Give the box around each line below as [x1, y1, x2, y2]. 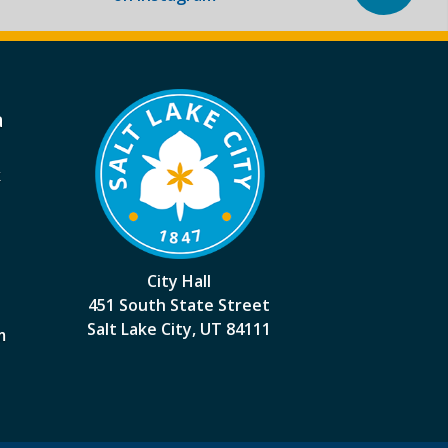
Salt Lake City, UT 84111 [87, 318, 272, 340]
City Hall [147, 270, 212, 292]
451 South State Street [88, 294, 271, 316]
